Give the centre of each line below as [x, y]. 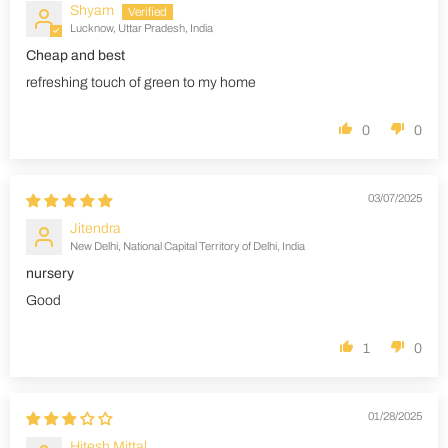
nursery [50, 274]
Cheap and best [75, 56]
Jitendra [95, 229]
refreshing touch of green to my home [141, 83]
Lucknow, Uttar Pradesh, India [141, 28]
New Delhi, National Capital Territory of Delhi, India [187, 246]
